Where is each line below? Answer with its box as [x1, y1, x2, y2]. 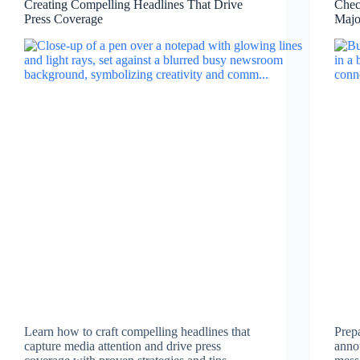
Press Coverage [24, 12, 103, 27]
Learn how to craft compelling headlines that [24, 325, 250, 339]
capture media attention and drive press [24, 339, 221, 354]
